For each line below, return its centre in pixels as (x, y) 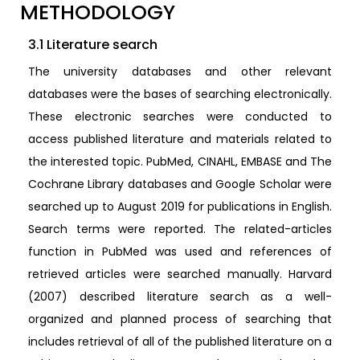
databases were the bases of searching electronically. (180, 94)
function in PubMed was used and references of (180, 251)
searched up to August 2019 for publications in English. (180, 206)
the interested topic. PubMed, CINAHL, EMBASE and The (180, 161)
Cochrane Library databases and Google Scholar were (180, 184)
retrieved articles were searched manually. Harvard (180, 274)
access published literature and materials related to (180, 139)
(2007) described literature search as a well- (180, 296)
